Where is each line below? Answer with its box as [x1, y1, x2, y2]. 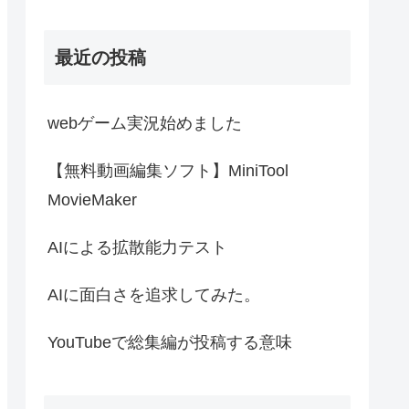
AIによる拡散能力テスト [47, 237, 227, 257]
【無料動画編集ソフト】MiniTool [47, 161, 288, 180]
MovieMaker [47, 190, 137, 209]
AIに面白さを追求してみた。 [47, 285, 260, 304]
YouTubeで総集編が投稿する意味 [47, 332, 292, 351]
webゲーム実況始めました [47, 113, 242, 132]
